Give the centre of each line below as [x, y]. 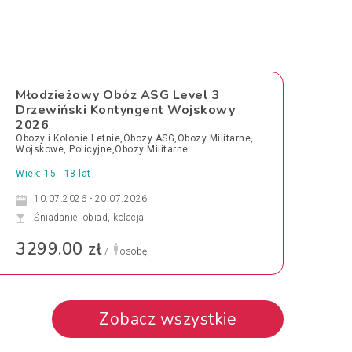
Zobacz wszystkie [168, 319]
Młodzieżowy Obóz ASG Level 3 [118, 95]
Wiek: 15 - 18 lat [53, 174]
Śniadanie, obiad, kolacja [89, 218]
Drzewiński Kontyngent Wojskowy [125, 110]
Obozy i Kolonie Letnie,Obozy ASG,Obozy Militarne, [135, 138]
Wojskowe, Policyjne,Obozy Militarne [102, 149]
